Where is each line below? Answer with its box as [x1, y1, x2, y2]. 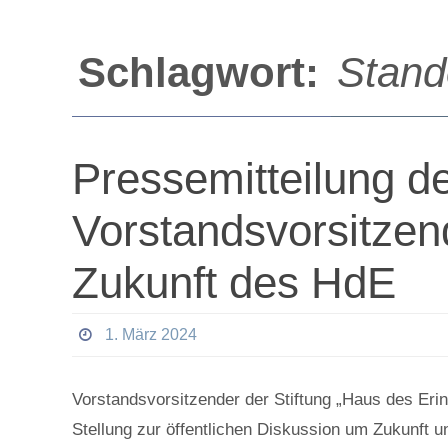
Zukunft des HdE [72, 258, 396, 307]
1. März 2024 [104, 326, 197, 343]
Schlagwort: [78, 49, 331, 96]
